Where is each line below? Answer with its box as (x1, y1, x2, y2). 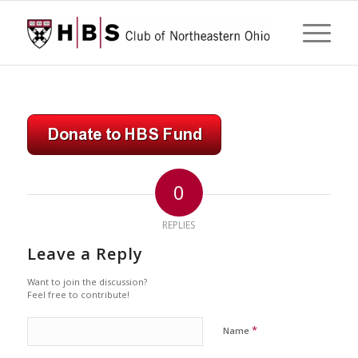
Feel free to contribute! (26, 288, 129, 301)
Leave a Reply (26, 243, 143, 265)
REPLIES (162, 218, 196, 233)
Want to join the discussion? (26, 276, 147, 288)
